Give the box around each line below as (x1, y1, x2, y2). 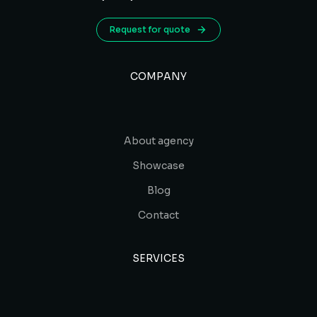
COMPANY (130, 70, 187, 83)
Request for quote (110, 24, 190, 35)
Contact (138, 209, 179, 221)
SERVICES (132, 252, 185, 265)
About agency (123, 134, 194, 147)
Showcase (132, 159, 185, 172)
